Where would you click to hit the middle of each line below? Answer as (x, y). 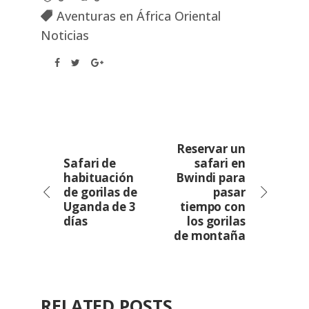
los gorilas (216, 221)
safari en (220, 163)
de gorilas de (100, 192)
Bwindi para (210, 178)
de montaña (209, 236)
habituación (99, 178)
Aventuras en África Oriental (139, 16)
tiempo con (212, 207)
